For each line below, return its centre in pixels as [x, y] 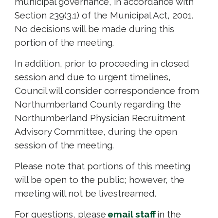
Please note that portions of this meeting [102, 166]
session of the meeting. [64, 145]
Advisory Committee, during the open [96, 131]
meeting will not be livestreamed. [85, 193]
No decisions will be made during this [94, 28]
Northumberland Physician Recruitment [100, 118]
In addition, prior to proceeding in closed [102, 63]
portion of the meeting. [64, 42]
